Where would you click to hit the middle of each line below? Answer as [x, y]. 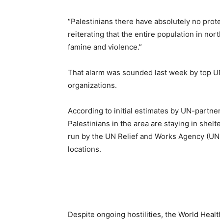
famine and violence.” [105, 47]
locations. [84, 149]
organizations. [92, 85]
